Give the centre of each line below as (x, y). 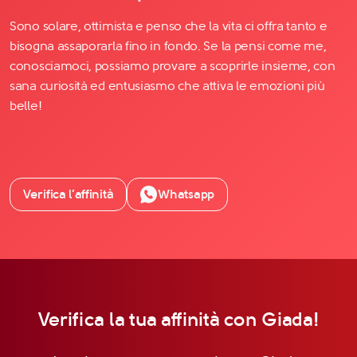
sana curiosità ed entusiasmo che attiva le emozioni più (167, 85)
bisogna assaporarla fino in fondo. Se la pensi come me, (168, 45)
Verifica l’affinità (69, 194)
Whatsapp (186, 194)
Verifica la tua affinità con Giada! (178, 319)
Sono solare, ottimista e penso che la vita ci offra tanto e (169, 25)
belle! (26, 105)
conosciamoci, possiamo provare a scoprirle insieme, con (173, 65)
